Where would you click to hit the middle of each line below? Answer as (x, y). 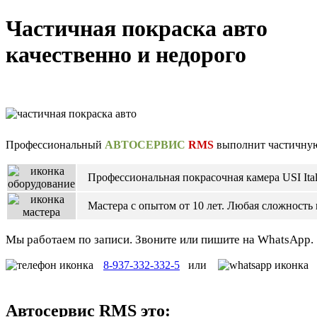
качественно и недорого (126, 55)
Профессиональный (55, 144)
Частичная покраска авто (137, 29)
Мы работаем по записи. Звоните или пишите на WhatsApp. (160, 239)
